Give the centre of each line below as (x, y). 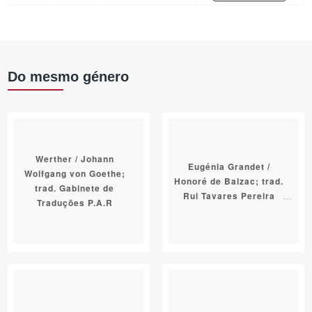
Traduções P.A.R (75, 203)
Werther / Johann (75, 159)
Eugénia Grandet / (229, 166)
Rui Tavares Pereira (229, 195)
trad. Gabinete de (75, 188)
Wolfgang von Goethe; (75, 174)
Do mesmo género (69, 77)
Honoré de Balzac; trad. (229, 181)
